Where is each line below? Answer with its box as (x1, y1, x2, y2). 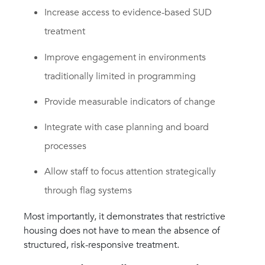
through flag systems (44, 184, 132, 198)
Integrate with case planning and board (44, 120, 209, 134)
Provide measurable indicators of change (44, 95, 216, 108)
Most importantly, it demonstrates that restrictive (24, 210, 225, 224)
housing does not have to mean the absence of (24, 224, 220, 238)
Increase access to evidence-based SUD (44, 6, 212, 20)
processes (44, 139, 87, 153)
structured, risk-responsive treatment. (24, 238, 179, 252)
